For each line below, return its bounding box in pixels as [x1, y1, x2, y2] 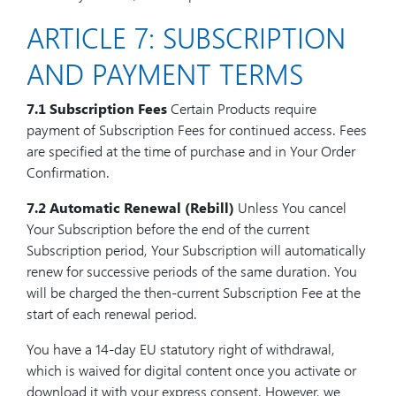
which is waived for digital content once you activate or [27, 361, 356, 379]
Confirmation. [27, 163, 110, 181]
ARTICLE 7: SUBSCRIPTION [27, 18, 346, 56]
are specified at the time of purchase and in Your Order [27, 141, 355, 160]
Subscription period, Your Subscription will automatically [27, 240, 366, 259]
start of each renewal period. [27, 304, 197, 323]
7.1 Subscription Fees [27, 99, 167, 118]
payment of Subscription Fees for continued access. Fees [27, 120, 367, 139]
